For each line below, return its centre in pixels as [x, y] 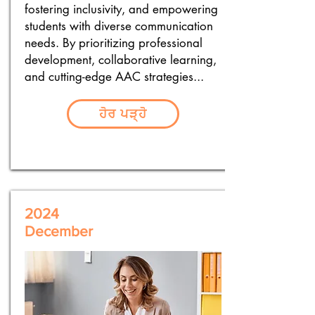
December [59, 231]
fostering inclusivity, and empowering [121, 9]
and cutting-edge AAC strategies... [114, 77]
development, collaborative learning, [121, 60]
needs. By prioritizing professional [114, 43]
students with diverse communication [119, 26]
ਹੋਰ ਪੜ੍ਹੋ [123, 114]
